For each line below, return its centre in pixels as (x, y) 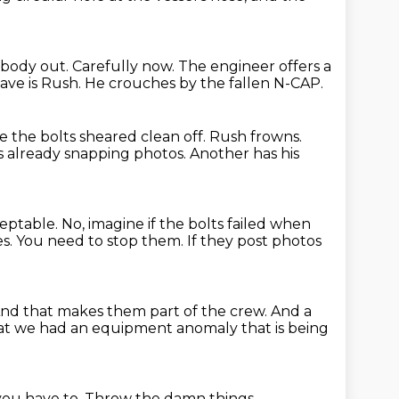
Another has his (244, 154)
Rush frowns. (256, 137)
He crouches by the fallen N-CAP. (204, 83)
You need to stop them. (102, 241)
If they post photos (254, 241)
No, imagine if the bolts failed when (186, 224)
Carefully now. (125, 66)
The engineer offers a (255, 66)
